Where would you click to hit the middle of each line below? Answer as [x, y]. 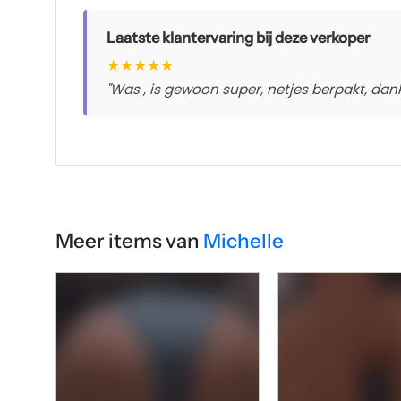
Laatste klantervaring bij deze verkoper [238, 37]
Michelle [243, 240]
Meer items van [129, 240]
